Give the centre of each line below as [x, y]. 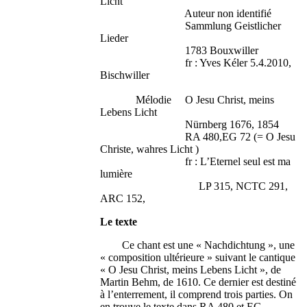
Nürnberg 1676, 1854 [190, 125]
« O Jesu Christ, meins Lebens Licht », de [191, 270]
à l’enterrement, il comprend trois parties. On [197, 295]
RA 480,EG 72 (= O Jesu [198, 137]
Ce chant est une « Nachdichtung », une [198, 245]
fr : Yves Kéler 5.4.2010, [196, 63]
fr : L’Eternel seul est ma [196, 162]
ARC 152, [123, 199]
